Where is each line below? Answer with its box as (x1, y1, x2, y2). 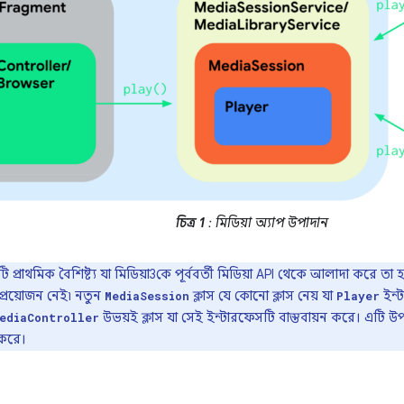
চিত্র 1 (175, 214, 205, 231)
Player (336, 288, 380, 303)
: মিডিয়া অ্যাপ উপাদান (204, 214, 327, 231)
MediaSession (105, 288, 189, 303)
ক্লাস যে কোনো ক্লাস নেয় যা (189, 287, 336, 304)
